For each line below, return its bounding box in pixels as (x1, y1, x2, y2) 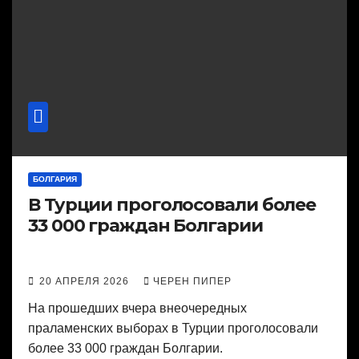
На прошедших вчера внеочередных (28, 301, 247, 316)
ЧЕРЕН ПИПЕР (153, 276, 232, 288)
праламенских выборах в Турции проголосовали (28, 321, 318, 336)
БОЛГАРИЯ (33, 175, 77, 184)
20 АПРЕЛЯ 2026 (39, 276, 132, 288)
